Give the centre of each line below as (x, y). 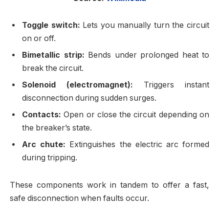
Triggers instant (171, 85)
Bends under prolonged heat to (147, 55)
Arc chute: (44, 145)
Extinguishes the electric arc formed (138, 145)
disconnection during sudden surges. (89, 98)
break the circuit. (53, 68)
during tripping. (50, 158)
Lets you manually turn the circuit (145, 25)
